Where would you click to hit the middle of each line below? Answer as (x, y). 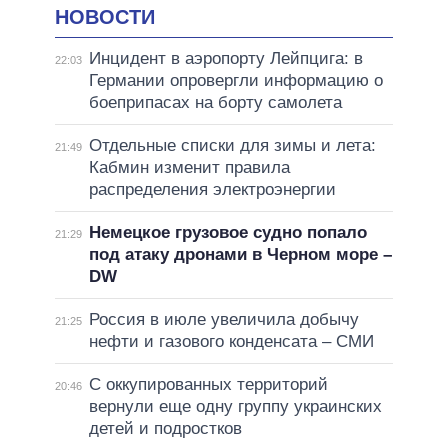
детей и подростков (165, 429)
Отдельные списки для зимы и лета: (232, 146)
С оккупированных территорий (208, 385)
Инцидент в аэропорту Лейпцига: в (225, 59)
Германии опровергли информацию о (235, 81)
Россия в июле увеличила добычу (223, 320)
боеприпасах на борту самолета (215, 103)
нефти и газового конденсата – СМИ (231, 342)
